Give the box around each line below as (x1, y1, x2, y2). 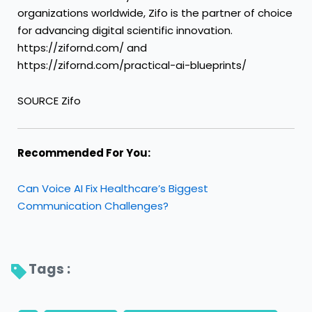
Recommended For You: (17, 146, 150, 161)
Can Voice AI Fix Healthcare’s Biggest (17, 181, 208, 196)
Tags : (29, 260, 73, 279)
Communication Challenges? (17, 198, 169, 214)
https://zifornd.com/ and (17, 40, 147, 56)
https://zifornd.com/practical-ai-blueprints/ (17, 58, 247, 73)
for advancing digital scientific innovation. (17, 23, 233, 38)
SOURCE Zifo (17, 93, 81, 109)
